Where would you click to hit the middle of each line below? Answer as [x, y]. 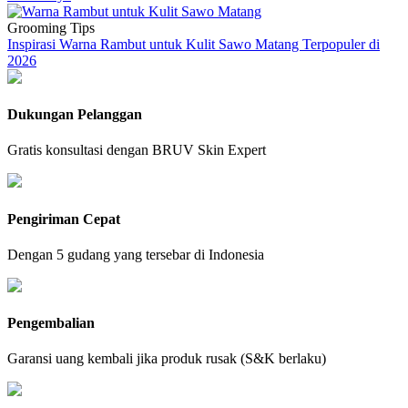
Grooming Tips [51, 27]
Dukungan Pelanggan [75, 114]
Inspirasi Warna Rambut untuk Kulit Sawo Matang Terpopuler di [194, 44]
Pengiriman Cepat [64, 219]
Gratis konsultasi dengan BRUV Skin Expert [137, 150]
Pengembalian [51, 323]
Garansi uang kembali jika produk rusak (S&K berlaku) [167, 359]
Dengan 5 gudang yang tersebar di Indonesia [136, 254]
